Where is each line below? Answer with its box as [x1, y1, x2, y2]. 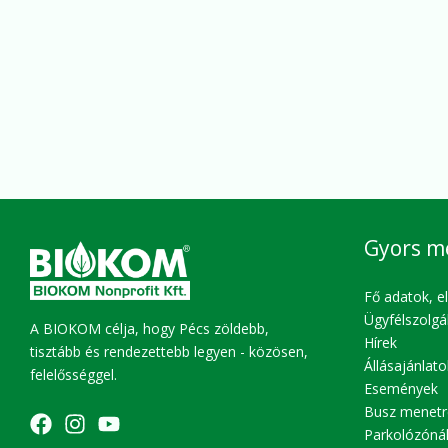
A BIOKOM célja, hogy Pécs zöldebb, [30, 319, 269, 339]
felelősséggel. [30, 365, 117, 385]
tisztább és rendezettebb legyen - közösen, [30, 342, 308, 362]
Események [363, 378, 438, 398]
